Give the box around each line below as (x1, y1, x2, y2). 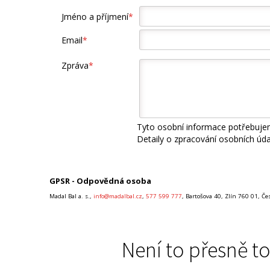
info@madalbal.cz (93, 192, 142, 200)
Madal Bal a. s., (49, 192, 93, 200)
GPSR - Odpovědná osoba (49, 175, 151, 186)
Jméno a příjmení (61, 11, 128, 23)
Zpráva (61, 60, 89, 72)
